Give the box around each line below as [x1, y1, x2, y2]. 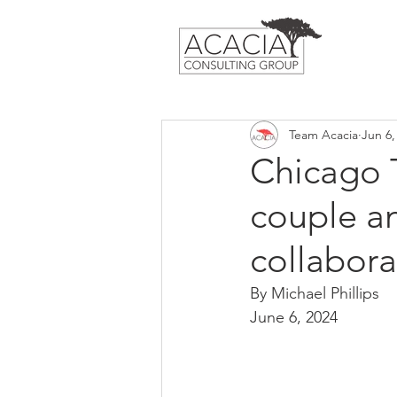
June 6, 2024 [250, 307, 338, 327]
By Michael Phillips [250, 284, 379, 303]
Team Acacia [289, 126, 358, 143]
